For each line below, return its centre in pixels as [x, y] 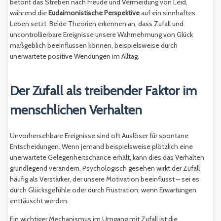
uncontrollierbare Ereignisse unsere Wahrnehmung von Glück [101, 34]
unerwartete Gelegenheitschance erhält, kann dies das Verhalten [107, 158]
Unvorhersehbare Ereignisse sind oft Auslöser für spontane [99, 136]
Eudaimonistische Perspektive [94, 13]
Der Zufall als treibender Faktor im [103, 91]
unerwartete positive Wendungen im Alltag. [74, 56]
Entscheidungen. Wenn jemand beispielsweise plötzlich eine [101, 147]
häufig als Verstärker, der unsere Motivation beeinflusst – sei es [105, 179]
